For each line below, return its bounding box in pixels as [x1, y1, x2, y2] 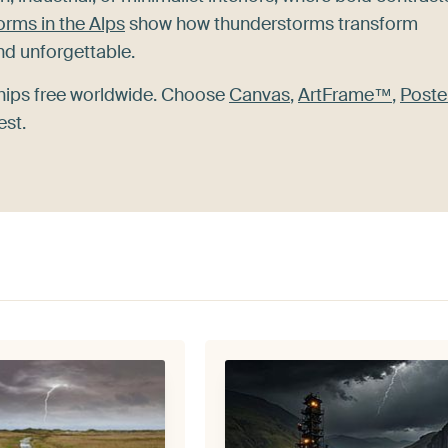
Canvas [229, 83, 290, 107]
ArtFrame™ [298, 83, 392, 107]
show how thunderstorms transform [125, 12, 418, 36]
